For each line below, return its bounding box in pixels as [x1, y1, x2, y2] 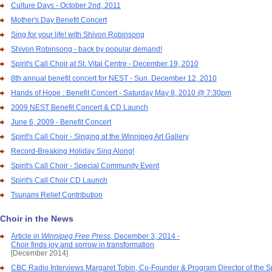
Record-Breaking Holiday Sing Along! [11, 147, 134, 155]
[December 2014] [11, 249, 68, 257]
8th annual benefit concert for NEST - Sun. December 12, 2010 [11, 74, 217, 83]
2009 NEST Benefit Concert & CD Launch [11, 103, 148, 112]
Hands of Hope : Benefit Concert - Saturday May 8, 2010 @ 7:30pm [11, 89, 231, 97]
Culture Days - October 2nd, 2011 [11, 1, 121, 10]
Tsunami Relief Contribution [11, 191, 103, 199]
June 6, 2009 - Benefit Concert [11, 118, 111, 126]
